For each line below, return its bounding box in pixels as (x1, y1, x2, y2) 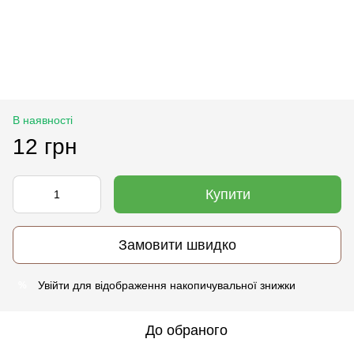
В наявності (13, 114, 73, 127)
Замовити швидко (118, 236, 236, 253)
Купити (205, 186, 250, 203)
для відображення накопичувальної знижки (70, 279, 296, 292)
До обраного (145, 322, 228, 339)
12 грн (13, 134, 77, 160)
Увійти (38, 279, 70, 292)
